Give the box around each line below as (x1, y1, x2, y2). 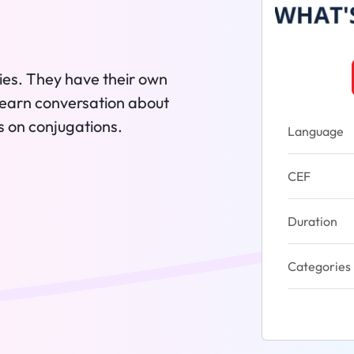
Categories (288, 258, 351, 274)
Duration (288, 213, 337, 229)
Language (288, 123, 344, 139)
